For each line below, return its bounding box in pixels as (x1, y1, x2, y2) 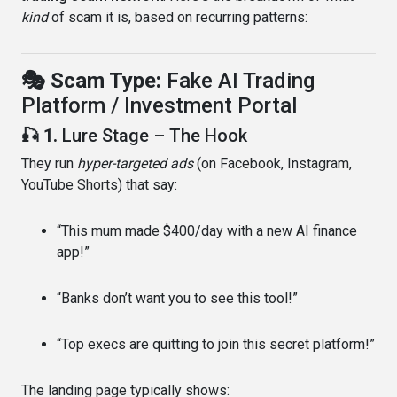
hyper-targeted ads (77, 154, 193, 172)
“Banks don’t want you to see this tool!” (57, 289, 298, 307)
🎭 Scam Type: (21, 67, 167, 93)
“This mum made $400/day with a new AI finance (57, 222, 357, 239)
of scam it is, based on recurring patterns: (48, 8, 307, 26)
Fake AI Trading (167, 67, 315, 93)
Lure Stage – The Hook (62, 124, 247, 146)
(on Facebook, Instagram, (193, 154, 352, 172)
